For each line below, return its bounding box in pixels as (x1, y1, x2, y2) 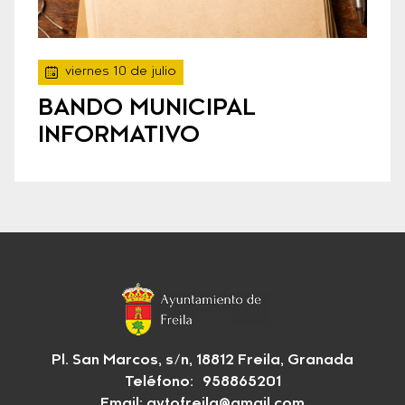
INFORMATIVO (38, 125, 200, 148)
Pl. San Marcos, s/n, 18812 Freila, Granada (52, 353, 353, 369)
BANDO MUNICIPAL (38, 98, 256, 121)
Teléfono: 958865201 (124, 375, 281, 391)
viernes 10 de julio (65, 66, 176, 80)
